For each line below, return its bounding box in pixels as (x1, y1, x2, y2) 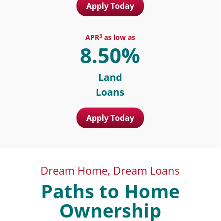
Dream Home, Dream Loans (40, 163, 180, 178)
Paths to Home (40, 178, 180, 204)
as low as (102, 32, 135, 42)
